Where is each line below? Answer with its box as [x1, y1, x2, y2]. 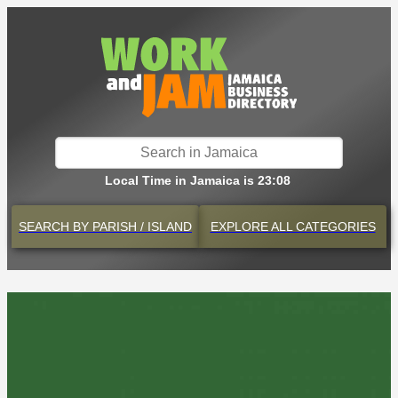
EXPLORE [210, 219, 268, 234]
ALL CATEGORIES [267, 219, 376, 234]
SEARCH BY [19, 219, 89, 234]
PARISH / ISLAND [89, 219, 192, 234]
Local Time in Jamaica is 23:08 [104, 173, 291, 187]
